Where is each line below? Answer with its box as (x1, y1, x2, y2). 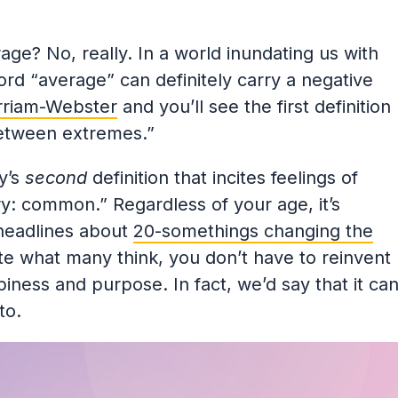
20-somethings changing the (132, 219, 373, 242)
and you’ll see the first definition (116, 95, 391, 117)
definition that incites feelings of (86, 166, 358, 188)
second (24, 166, 87, 188)
